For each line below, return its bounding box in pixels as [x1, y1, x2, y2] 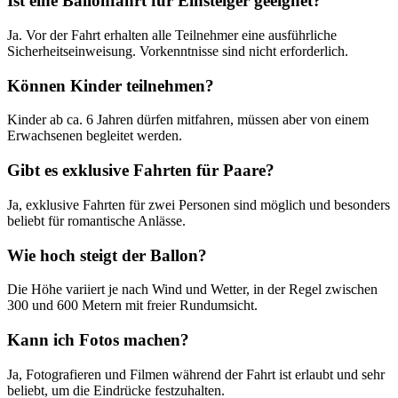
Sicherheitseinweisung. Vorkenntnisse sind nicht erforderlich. [7, 43, 348, 59]
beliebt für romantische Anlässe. [7, 212, 186, 228]
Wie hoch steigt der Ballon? [7, 245, 207, 265]
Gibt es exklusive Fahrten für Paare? [7, 161, 275, 180]
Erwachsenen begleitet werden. [7, 128, 182, 144]
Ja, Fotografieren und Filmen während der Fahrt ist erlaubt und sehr [7, 366, 385, 382]
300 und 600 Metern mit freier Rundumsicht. [7, 298, 258, 314]
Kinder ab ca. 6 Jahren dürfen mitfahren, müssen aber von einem [7, 112, 369, 128]
